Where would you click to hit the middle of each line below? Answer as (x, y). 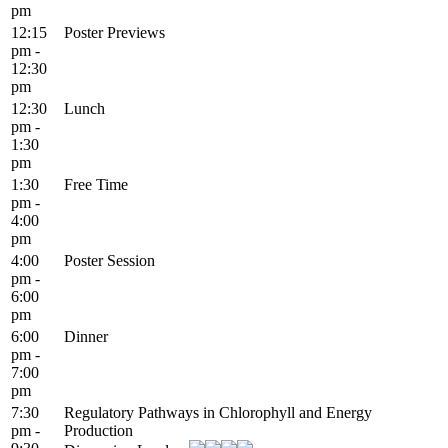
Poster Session (109, 260)
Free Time (96, 184)
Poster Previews (114, 32)
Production (98, 430)
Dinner (86, 336)
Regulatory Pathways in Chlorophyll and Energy (218, 412)
